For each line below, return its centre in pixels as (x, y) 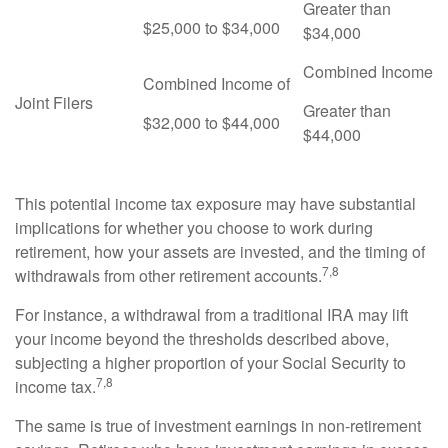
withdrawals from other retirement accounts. (168, 275)
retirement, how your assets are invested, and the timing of (220, 251)
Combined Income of (216, 83)
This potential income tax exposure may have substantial (215, 203)
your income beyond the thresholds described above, (202, 338)
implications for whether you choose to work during (194, 227)
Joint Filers (54, 102)
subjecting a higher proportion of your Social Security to (210, 362)
